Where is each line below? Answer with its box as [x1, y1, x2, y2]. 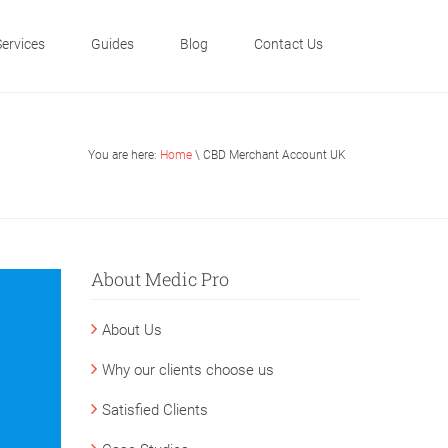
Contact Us [254, 36, 323, 52]
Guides [91, 36, 134, 52]
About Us [102, 320, 162, 339]
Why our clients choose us [102, 360, 274, 379]
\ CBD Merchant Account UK [192, 147, 346, 162]
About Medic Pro [91, 266, 229, 291]
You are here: [88, 147, 160, 162]
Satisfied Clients [102, 400, 208, 419]
